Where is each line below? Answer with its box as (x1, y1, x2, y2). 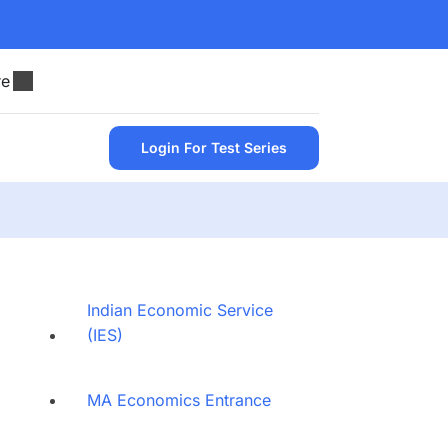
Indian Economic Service (86, 299, 273, 320)
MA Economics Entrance (86, 389, 271, 410)
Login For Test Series (141, 138, 287, 156)
